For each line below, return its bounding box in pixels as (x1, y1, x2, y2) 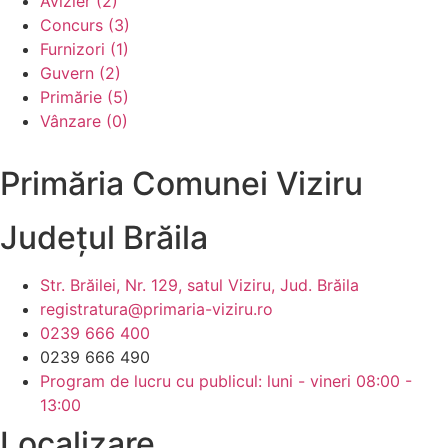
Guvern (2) (40, 63, 121, 84)
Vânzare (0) (40, 111, 128, 132)
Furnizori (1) (40, 39, 129, 60)
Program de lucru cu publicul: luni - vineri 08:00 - (40, 371, 412, 392)
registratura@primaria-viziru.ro (40, 299, 273, 320)
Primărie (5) (40, 87, 129, 108)
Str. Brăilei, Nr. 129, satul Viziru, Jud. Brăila (40, 275, 359, 296)
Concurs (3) (40, 15, 130, 36)
